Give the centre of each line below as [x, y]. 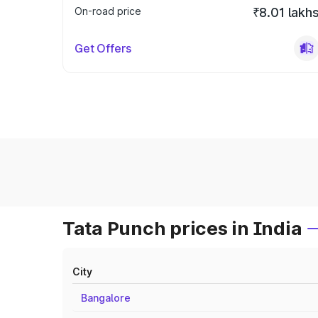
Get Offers [103, 48]
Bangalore [106, 298]
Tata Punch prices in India [182, 228]
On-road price [108, 11]
